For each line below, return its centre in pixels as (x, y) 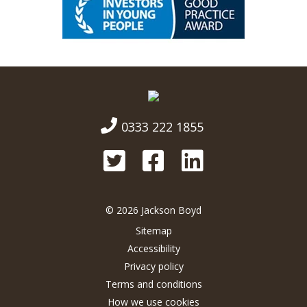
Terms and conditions (153, 284)
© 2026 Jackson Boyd (153, 210)
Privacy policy (153, 266)
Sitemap (153, 230)
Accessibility (153, 248)
